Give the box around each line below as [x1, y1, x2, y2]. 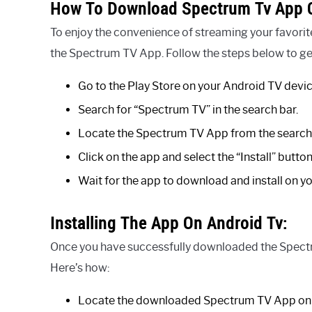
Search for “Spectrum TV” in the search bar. [78, 102, 298, 116]
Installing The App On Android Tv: [50, 211, 288, 234]
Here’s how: [50, 260, 109, 274]
